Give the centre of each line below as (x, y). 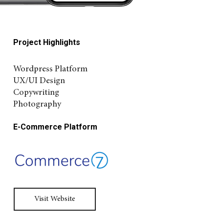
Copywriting (36, 93)
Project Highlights (46, 42)
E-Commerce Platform (55, 127)
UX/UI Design (39, 81)
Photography (37, 105)
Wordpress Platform (50, 69)
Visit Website (55, 199)
